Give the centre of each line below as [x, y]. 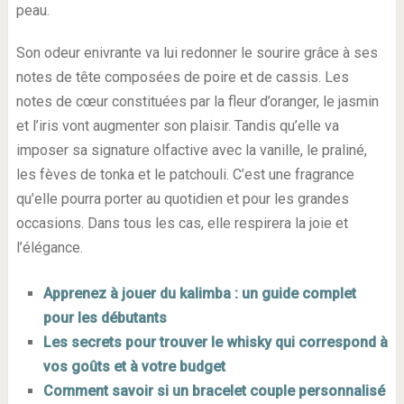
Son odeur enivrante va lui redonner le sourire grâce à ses [197, 53]
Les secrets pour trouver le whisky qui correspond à [215, 343]
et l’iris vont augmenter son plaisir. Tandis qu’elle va [177, 126]
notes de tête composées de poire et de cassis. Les [182, 78]
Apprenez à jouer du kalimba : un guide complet [199, 294]
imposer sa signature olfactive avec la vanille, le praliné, [191, 151]
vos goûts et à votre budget [134, 367]
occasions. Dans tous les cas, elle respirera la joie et [182, 224]
